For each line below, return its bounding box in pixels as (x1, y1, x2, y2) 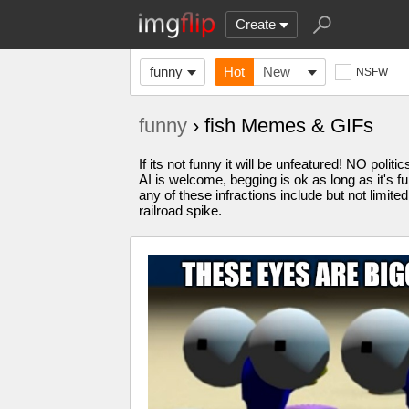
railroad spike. (139, 203, 222, 218)
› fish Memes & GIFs (187, 114, 373, 137)
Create (236, 16, 276, 32)
